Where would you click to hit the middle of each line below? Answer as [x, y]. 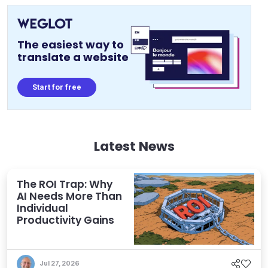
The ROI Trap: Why [65, 184]
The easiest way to [71, 44]
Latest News [134, 146]
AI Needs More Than [69, 196]
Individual [42, 208]
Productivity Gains [66, 220]
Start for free [57, 87]
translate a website [73, 57]
